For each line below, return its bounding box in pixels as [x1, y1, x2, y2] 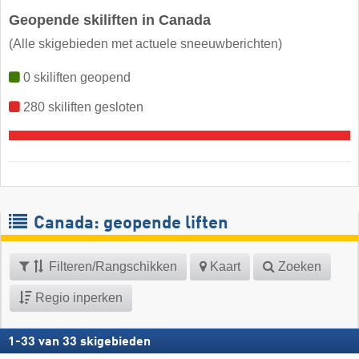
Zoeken [275, 259, 321, 273]
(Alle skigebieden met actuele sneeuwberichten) [9, 36, 282, 50]
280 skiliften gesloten [20, 99, 143, 114]
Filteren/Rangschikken [46, 259, 177, 273]
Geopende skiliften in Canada [9, 11, 211, 28]
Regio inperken [32, 290, 123, 305]
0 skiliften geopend [20, 70, 131, 84]
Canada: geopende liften [30, 214, 228, 232]
